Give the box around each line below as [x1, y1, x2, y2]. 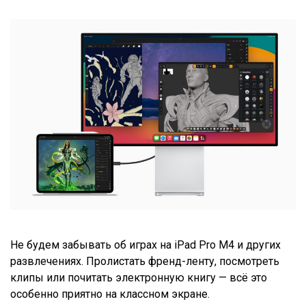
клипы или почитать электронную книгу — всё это [10, 270, 267, 284]
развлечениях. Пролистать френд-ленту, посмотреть [10, 254, 279, 268]
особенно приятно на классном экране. [10, 287, 212, 301]
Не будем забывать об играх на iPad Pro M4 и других [10, 238, 281, 251]
